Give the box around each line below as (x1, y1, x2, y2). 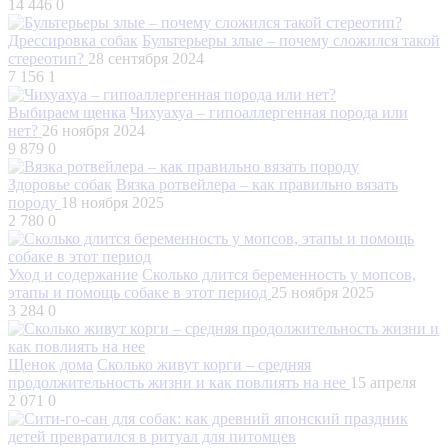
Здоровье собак (8, 175, 112, 193)
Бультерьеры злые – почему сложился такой (142, 31, 440, 49)
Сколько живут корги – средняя (97, 355, 311, 373)
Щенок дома (8, 355, 93, 373)
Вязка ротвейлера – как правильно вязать (116, 175, 398, 193)
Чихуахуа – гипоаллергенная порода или (130, 103, 408, 121)
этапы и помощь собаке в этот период (8, 283, 271, 301)
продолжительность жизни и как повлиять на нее (8, 373, 350, 391)
